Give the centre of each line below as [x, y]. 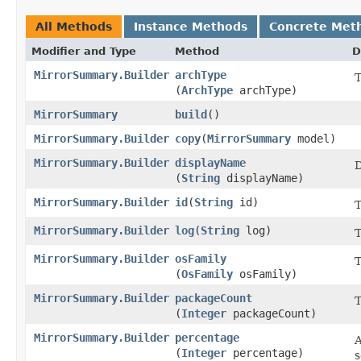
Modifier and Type [84, 51]
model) [313, 138]
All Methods [74, 26]
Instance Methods [191, 26]
